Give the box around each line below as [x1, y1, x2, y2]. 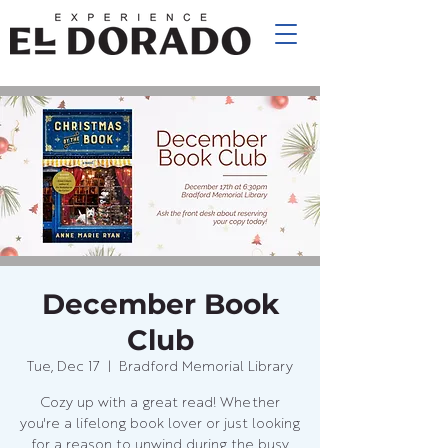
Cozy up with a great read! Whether [40, 396, 280, 410]
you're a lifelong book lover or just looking [20, 417, 300, 431]
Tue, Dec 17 [27, 360, 100, 374]
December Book [41, 287, 279, 321]
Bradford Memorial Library [119, 360, 293, 374]
